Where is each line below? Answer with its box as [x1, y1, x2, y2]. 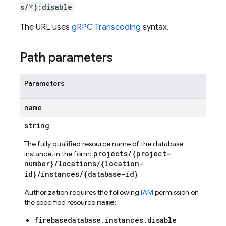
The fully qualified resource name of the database [24, 139, 183, 148]
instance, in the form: [24, 149, 93, 158]
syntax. [141, 22, 169, 32]
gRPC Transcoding [72, 22, 141, 32]
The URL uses [20, 22, 72, 32]
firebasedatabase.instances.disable [34, 215, 177, 225]
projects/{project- [93, 149, 171, 158]
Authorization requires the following [24, 188, 141, 197]
